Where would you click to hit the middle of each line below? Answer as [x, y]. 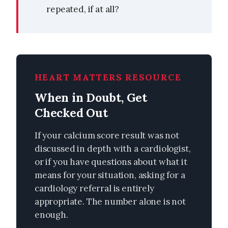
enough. [51, 215]
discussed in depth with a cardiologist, [113, 149]
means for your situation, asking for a [110, 175]
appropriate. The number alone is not [110, 202]
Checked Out [71, 113]
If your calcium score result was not [107, 136]
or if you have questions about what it [111, 162]
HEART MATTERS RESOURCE [108, 78]
